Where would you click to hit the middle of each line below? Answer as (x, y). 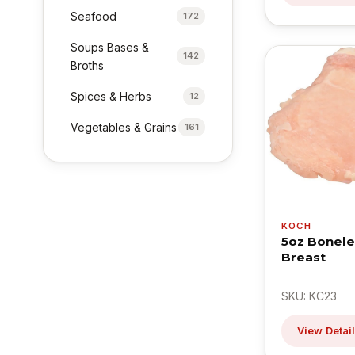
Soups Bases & (110, 47)
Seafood (94, 16)
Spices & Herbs (111, 96)
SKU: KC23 (309, 296)
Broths (88, 65)
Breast (303, 258)
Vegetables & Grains (124, 127)
